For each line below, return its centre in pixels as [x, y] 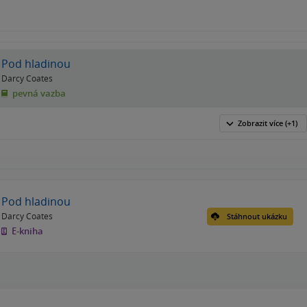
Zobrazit [254, 123]
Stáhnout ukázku [257, 216]
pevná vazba [38, 94]
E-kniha [26, 231]
